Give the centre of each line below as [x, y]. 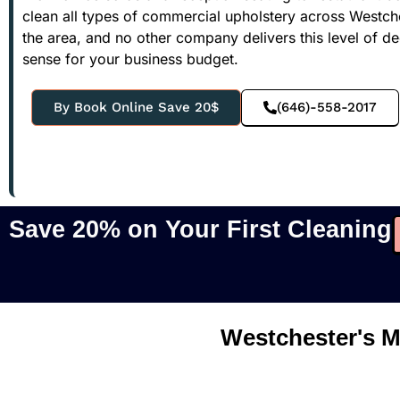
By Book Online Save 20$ [136, 107]
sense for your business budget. [130, 58]
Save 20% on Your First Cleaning [200, 229]
